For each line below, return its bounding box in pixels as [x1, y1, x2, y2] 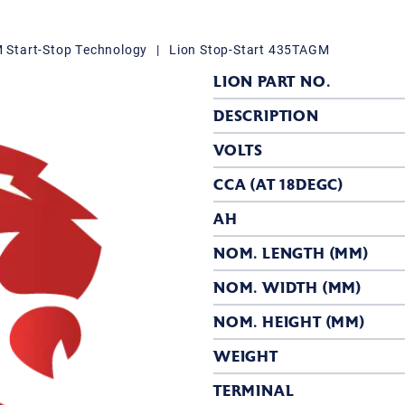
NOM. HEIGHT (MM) [213, 314, 365, 331]
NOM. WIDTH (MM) [213, 279, 362, 297]
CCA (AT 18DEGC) [213, 176, 344, 193]
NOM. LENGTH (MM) [213, 245, 369, 262]
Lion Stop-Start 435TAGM [169, 41, 330, 58]
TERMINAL [213, 382, 295, 400]
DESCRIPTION [213, 108, 319, 125]
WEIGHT [213, 348, 278, 365]
